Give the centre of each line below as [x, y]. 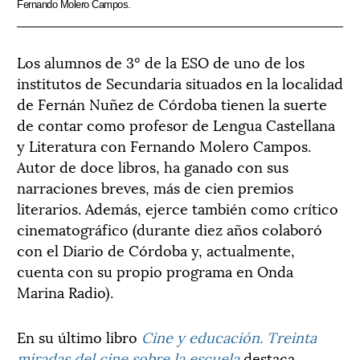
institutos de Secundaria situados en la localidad [180, 82]
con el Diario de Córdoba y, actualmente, [156, 249]
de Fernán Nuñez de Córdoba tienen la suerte [172, 103]
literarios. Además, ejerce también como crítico [178, 207]
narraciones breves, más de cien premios [155, 186]
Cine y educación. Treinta [229, 336]
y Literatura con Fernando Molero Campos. [164, 145]
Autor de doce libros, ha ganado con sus [153, 166]
